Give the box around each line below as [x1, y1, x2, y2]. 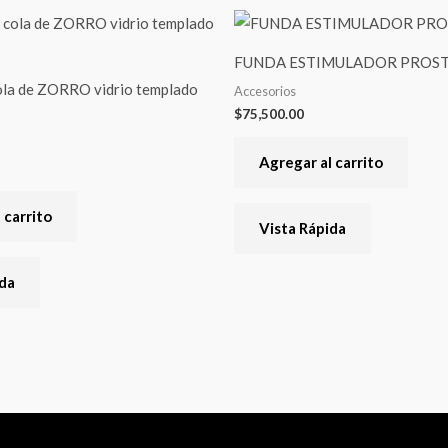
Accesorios [234, 83, 296, 100]
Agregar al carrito [259, 152, 383, 171]
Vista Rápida [259, 218, 346, 237]
